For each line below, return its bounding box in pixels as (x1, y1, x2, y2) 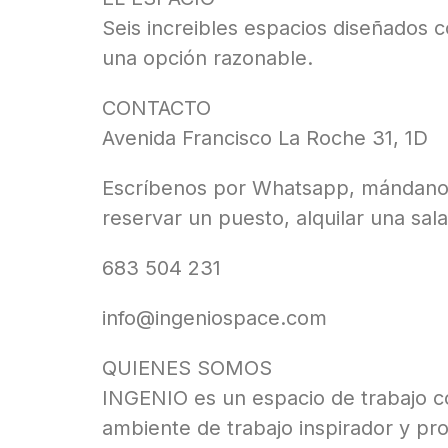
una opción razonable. (102, 46, 313, 71)
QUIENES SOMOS (102, 356, 272, 381)
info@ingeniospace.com (102, 306, 327, 331)
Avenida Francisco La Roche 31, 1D (102, 126, 428, 151)
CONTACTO (102, 96, 211, 121)
